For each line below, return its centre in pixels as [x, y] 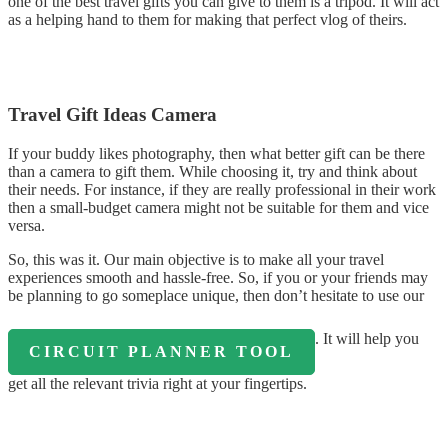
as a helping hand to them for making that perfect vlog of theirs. [207, 20]
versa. [26, 225]
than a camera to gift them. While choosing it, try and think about [212, 171]
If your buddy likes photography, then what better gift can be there [216, 153]
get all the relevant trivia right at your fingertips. [157, 383]
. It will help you [367, 338]
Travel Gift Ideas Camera [112, 115]
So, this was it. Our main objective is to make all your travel [196, 259]
